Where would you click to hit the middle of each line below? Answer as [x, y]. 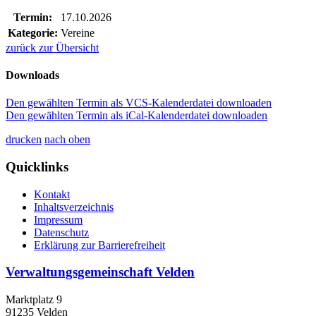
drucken [24, 140]
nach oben [67, 140]
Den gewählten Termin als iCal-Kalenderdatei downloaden [136, 116]
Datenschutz [61, 232]
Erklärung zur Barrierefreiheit [99, 245]
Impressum [58, 219]
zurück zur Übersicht [52, 47]
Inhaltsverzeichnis [74, 207]
